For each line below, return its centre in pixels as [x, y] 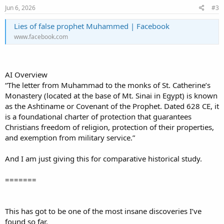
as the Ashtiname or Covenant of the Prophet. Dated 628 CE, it [112, 106]
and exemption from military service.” [70, 137]
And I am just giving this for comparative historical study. [103, 158]
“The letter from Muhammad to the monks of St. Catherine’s [108, 85]
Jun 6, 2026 [20, 8]
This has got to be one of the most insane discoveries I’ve [103, 211]
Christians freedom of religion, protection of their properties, [109, 127]
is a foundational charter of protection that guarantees [98, 116]
